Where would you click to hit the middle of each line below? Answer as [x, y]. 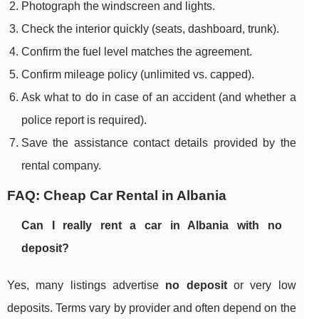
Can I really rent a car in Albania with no [152, 226]
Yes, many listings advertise [87, 286]
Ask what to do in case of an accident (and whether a [159, 98]
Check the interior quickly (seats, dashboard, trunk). [150, 29]
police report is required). [84, 120]
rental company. [61, 166]
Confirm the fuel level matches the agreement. [137, 52]
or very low [261, 286]
